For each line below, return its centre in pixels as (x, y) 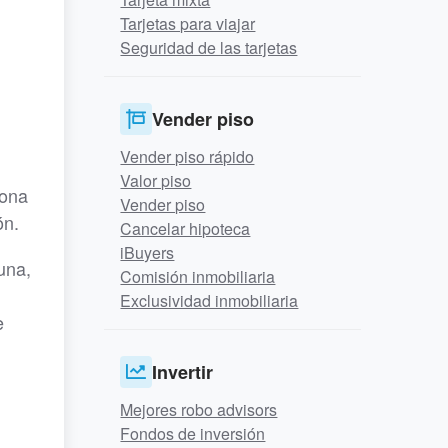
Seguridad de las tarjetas (209, 47)
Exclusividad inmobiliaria (209, 300)
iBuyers (147, 252)
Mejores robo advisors (199, 409)
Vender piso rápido (187, 156)
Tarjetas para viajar (188, 23)
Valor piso (156, 180)
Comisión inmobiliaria (198, 276)
